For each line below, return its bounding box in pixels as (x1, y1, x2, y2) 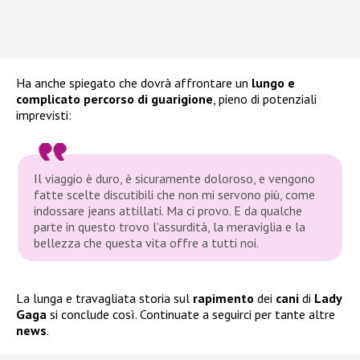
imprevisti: (16, 106, 72, 123)
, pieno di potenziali (213, 90, 317, 107)
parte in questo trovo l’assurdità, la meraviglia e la (34, 218, 306, 235)
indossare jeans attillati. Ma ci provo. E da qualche (34, 202, 303, 219)
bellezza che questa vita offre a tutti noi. (34, 234, 260, 251)
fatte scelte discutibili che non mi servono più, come (34, 186, 316, 202)
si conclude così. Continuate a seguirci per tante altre (47, 305, 335, 322)
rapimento (193, 289, 254, 306)
